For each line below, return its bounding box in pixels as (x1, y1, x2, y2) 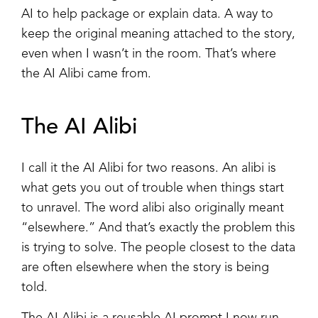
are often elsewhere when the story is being (21, 261, 269, 274)
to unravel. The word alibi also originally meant (21, 201, 284, 214)
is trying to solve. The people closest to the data (21, 241, 295, 254)
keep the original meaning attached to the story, (21, 27, 295, 40)
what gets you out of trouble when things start (21, 181, 284, 194)
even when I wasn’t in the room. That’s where (21, 47, 276, 60)
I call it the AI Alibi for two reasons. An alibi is (21, 161, 276, 175)
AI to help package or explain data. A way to (21, 7, 273, 21)
